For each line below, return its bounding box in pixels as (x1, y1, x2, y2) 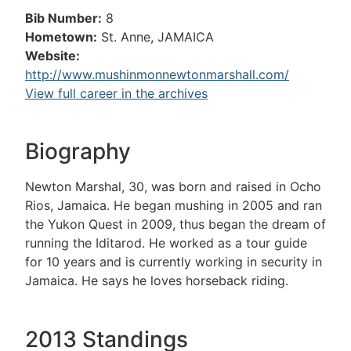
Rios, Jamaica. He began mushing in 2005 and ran (25, 197, 322, 214)
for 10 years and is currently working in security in (25, 254, 322, 270)
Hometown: (25, 29, 97, 45)
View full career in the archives (25, 85, 208, 101)
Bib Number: (25, 10, 102, 26)
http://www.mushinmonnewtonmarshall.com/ (25, 67, 289, 82)
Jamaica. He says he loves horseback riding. (25, 273, 288, 289)
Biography (25, 138, 131, 165)
